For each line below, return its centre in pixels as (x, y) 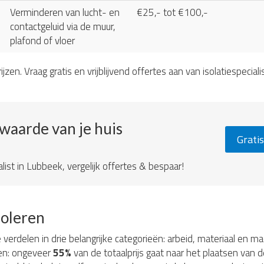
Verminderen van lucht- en (65, 12)
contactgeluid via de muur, (63, 27)
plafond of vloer (42, 41)
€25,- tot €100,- (172, 12)
